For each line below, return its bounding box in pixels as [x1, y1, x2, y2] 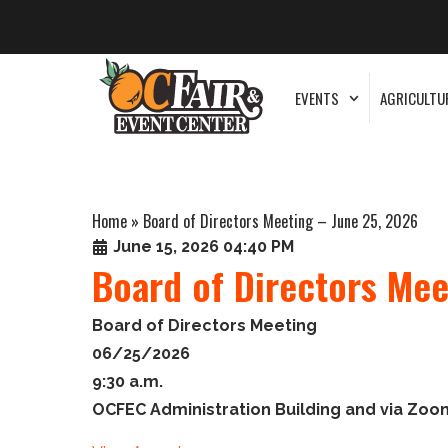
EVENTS [294, 86, 339, 109]
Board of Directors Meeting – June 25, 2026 [143, 209, 418, 234]
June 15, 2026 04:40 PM [113, 237, 294, 257]
